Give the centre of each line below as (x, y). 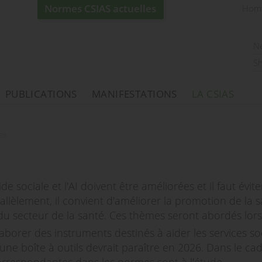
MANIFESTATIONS (134, 94)
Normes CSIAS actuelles (101, 9)
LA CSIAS (213, 94)
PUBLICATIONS (41, 94)
